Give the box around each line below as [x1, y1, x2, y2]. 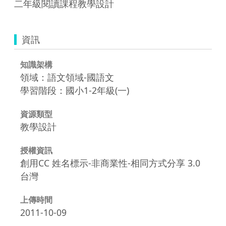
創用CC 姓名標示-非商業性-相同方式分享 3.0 [20, 156, 200, 169]
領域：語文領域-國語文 [20, 71, 114, 83]
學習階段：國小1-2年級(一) [20, 84, 129, 96]
